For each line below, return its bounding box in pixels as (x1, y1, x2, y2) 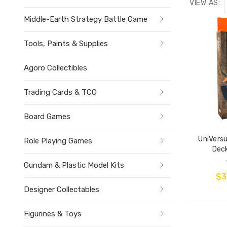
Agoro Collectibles (24, 63, 87, 72)
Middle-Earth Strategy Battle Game (24, 14, 147, 24)
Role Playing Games (24, 136, 92, 145)
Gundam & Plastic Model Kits (24, 160, 124, 170)
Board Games (24, 111, 70, 121)
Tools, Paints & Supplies (24, 39, 108, 48)
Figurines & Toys (24, 209, 82, 218)
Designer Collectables (24, 184, 99, 194)
